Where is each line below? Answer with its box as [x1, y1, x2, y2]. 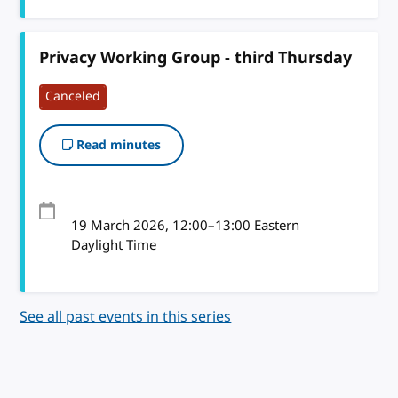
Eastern [250, 215, 299, 235]
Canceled [45, 87, 101, 107]
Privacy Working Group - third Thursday [39, 45, 353, 69]
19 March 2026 [70, 215, 165, 235]
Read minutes [73, 135, 162, 155]
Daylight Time [70, 235, 156, 255]
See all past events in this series [20, 306, 232, 328]
